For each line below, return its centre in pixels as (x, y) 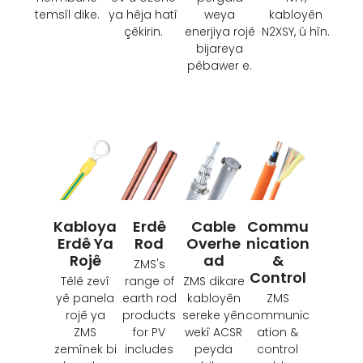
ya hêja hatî (143, 15)
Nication (278, 243)
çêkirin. (143, 32)
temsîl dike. (67, 15)
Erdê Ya (85, 243)
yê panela (85, 298)
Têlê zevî (85, 281)
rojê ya (85, 315)
